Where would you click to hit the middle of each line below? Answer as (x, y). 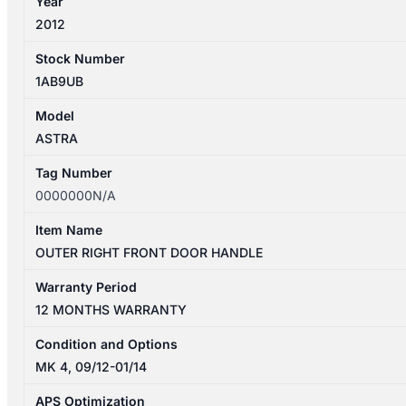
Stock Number (81, 59)
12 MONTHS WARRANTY (111, 310)
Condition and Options (107, 344)
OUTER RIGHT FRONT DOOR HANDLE (150, 253)
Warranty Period (87, 287)
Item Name (69, 230)
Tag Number (74, 173)
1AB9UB (60, 82)
